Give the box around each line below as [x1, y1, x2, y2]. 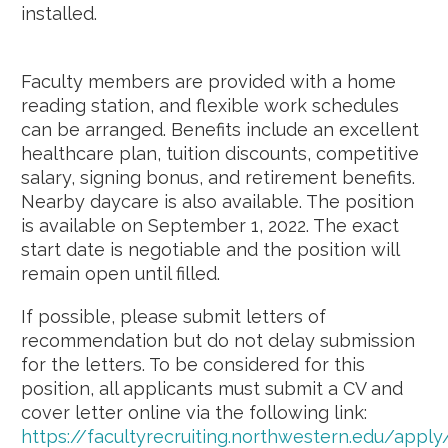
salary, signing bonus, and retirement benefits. [21, 166, 415, 188]
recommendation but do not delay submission [21, 330, 415, 352]
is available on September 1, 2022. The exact [21, 214, 399, 236]
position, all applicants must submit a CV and [21, 378, 403, 400]
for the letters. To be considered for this [21, 354, 365, 376]
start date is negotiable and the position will [21, 238, 399, 260]
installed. [21, 2, 97, 24]
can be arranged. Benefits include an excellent [21, 118, 419, 140]
